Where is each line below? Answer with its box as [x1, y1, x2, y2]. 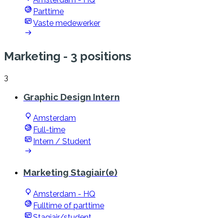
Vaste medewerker [33, 18, 100, 28]
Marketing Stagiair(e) [23, 167, 117, 178]
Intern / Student [33, 137, 91, 146]
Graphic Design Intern [23, 91, 120, 102]
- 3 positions [60, 49, 131, 64]
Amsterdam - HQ [33, 189, 95, 199]
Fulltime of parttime [33, 200, 104, 210]
